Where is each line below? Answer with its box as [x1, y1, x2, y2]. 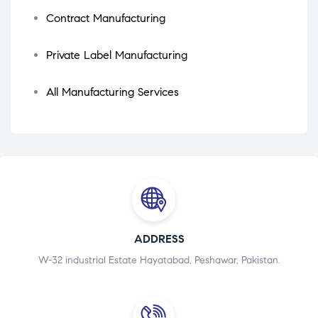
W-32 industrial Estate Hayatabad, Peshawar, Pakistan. [38, 253, 280, 266]
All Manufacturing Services [46, 85, 179, 99]
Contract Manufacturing [46, 11, 165, 26]
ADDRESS [133, 231, 185, 246]
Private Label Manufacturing [46, 48, 187, 62]
